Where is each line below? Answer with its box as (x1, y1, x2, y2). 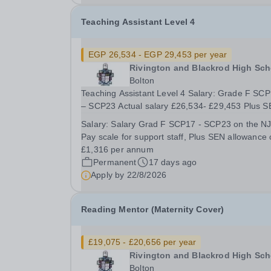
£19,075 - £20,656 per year (88, 237, 197, 247)
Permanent (93, 157, 137, 167)
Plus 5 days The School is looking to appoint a (81, 126, 129, 136)
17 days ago (148, 157, 197, 167)
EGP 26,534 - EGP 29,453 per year (88, 50, 227, 59)
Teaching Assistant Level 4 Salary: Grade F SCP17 (81, 88, 188, 98)
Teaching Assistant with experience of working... (81, 139, 269, 149)
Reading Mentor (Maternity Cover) (81, 204, 224, 214)
